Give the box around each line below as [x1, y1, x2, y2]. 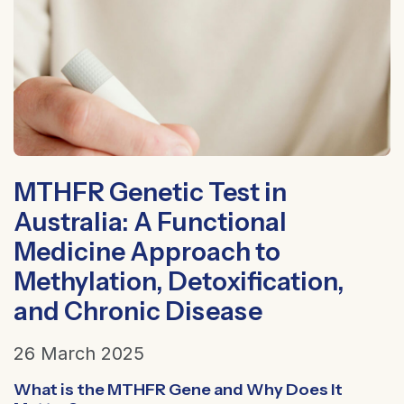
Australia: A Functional [14, 206, 287, 237]
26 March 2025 [14, 342, 144, 364]
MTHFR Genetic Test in [14, 176, 287, 207]
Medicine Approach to [14, 235, 280, 267]
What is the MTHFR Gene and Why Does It [14, 379, 343, 399]
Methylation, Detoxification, [14, 265, 344, 297]
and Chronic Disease [14, 295, 262, 326]
